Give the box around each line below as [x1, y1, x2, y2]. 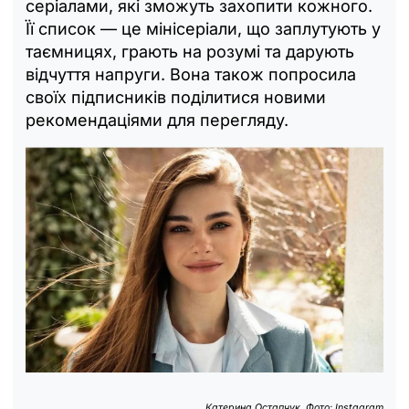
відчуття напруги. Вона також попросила [26, 64, 356, 84]
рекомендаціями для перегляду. [26, 110, 288, 130]
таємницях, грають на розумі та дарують [26, 41, 354, 61]
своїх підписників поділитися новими [26, 87, 326, 107]
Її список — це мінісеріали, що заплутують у [26, 18, 381, 38]
